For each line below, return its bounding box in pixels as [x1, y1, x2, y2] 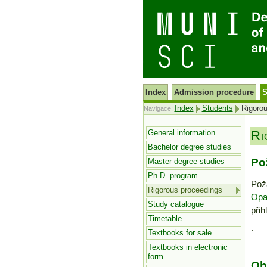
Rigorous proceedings [147, 185, 222, 194]
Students [201, 104, 233, 113]
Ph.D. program [147, 171, 198, 180]
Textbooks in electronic [147, 243, 228, 252]
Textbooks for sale [147, 228, 212, 237]
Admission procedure [173, 88, 254, 97]
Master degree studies [147, 157, 225, 166]
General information [147, 128, 215, 137]
